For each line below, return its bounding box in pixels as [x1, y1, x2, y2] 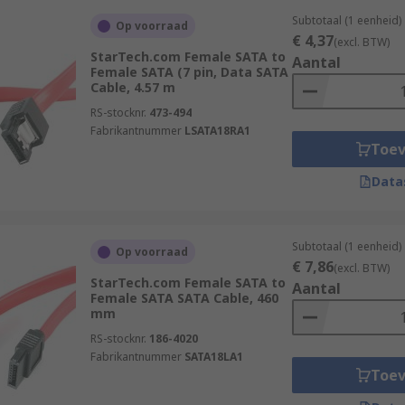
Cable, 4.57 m [89, 79, 175, 96]
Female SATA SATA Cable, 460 [89, 289, 278, 306]
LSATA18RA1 [184, 123, 250, 138]
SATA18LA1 [184, 349, 243, 364]
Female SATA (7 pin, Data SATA [89, 63, 288, 80]
